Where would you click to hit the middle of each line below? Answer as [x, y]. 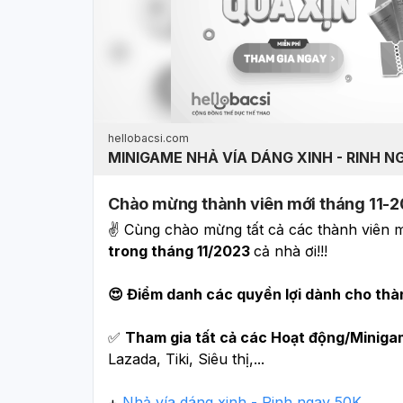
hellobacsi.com [148, 138]
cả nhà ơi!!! [291, 251]
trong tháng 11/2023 [181, 251]
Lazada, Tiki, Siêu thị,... [186, 358]
